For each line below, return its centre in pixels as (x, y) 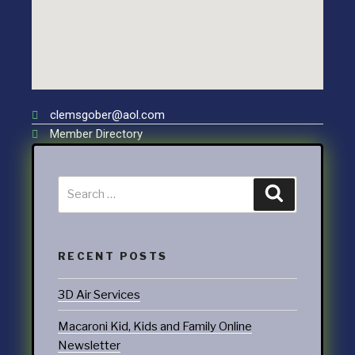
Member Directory (96, 134)
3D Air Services (99, 294)
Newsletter (89, 345)
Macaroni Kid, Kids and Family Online (155, 326)
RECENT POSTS (113, 256)
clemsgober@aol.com (107, 115)
